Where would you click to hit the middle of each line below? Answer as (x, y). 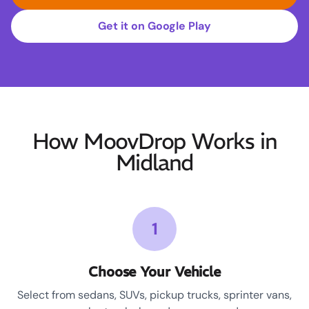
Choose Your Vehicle (154, 272)
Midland (154, 163)
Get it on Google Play (154, 26)
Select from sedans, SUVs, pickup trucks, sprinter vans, (154, 295)
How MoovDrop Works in (154, 142)
